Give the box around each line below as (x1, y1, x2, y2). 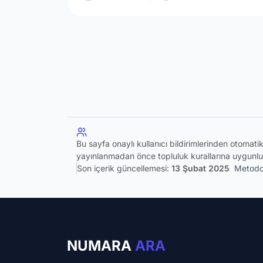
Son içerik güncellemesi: (77, 163, 171, 173)
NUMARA (67, 237, 135, 254)
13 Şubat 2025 (171, 163, 230, 173)
